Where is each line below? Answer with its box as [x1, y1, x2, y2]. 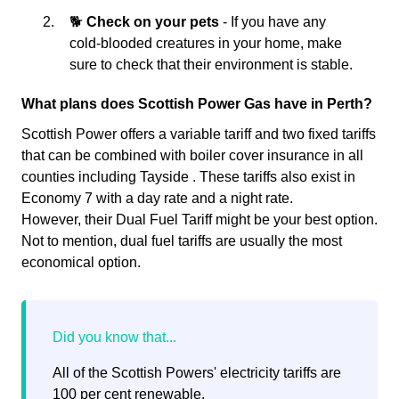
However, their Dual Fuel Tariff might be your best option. [21, 212, 378, 228]
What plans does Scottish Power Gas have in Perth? [21, 96, 372, 112]
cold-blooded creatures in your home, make [69, 36, 342, 52]
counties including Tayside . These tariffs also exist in [21, 169, 355, 185]
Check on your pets [86, 14, 219, 30]
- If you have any [219, 14, 326, 30]
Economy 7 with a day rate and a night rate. [21, 191, 293, 207]
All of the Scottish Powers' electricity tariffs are [53, 365, 341, 381]
